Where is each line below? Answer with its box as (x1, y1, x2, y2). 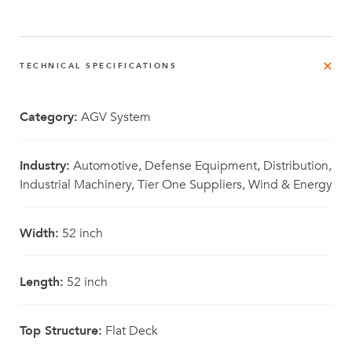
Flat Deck (102, 322, 158, 339)
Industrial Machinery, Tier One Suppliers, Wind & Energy (20, 176, 332, 193)
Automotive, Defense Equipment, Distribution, (70, 157, 332, 174)
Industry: (20, 157, 70, 174)
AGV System (78, 108, 151, 126)
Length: (20, 273, 64, 291)
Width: (20, 225, 59, 242)
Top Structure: (20, 322, 102, 339)
